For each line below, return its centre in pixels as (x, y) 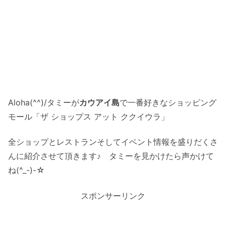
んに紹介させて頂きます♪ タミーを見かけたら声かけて (111, 156)
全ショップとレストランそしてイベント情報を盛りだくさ (113, 142)
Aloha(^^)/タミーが (44, 102)
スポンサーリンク (113, 195)
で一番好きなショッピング (168, 102)
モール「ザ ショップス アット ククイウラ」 (89, 116)
